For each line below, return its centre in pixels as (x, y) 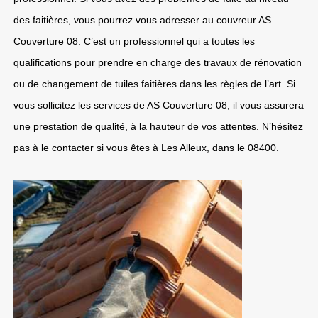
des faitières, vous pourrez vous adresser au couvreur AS (142, 20)
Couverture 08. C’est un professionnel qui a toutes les (134, 41)
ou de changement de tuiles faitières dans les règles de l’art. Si (154, 84)
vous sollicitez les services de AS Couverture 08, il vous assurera (159, 105)
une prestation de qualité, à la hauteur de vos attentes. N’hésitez (158, 126)
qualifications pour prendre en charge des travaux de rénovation (158, 62)
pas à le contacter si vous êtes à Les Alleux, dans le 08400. (146, 148)
